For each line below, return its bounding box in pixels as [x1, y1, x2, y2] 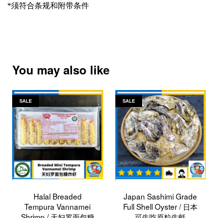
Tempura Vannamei [24, 200, 91, 212]
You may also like [12, 61, 109, 78]
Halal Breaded [33, 190, 82, 201]
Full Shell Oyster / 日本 [123, 200, 198, 212]
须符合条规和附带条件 [11, 1, 89, 10]
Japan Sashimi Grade [124, 190, 198, 201]
